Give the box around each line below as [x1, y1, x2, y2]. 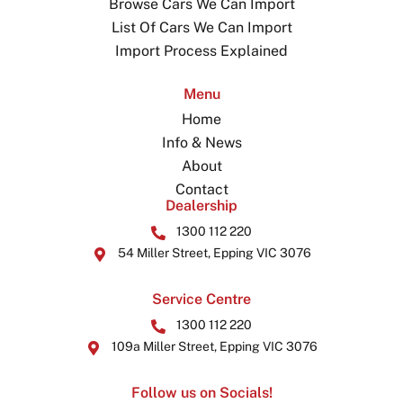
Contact [175, 180, 228, 198]
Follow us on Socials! [130, 383, 273, 401]
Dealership [166, 196, 237, 214]
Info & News [161, 133, 242, 151]
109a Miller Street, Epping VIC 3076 [111, 338, 318, 354]
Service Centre [152, 290, 251, 308]
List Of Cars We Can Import [111, 18, 292, 36]
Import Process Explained [115, 41, 288, 59]
